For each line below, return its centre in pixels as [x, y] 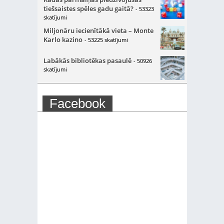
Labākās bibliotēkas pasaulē [87, 60]
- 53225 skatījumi [106, 40]
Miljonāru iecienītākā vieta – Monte [98, 30]
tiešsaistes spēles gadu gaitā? [88, 8]
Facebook [77, 103]
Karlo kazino [63, 39]
